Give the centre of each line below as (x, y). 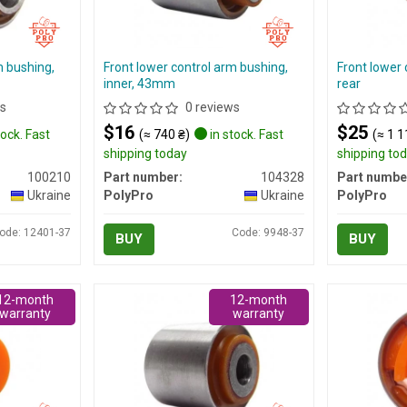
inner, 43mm (139, 84)
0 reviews (212, 107)
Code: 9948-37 (268, 233)
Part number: (143, 177)
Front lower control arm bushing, (195, 67)
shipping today (145, 154)
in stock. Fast (245, 134)
